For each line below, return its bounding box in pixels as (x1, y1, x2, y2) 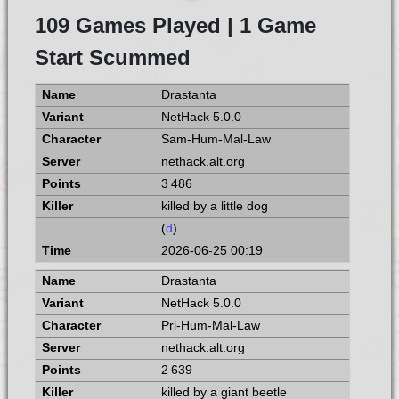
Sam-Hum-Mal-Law (160, 132, 271, 146)
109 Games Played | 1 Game (34, 12, 316, 37)
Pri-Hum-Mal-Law (160, 318, 260, 332)
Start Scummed (34, 45, 191, 69)
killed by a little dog (160, 199, 268, 213)
